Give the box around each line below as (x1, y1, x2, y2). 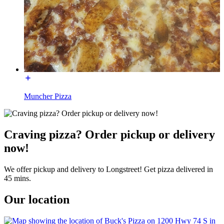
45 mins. (4, 174, 31, 183)
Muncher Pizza (24, 92, 71, 101)
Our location (4, 193, 69, 206)
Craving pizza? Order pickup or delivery (4, 128, 215, 141)
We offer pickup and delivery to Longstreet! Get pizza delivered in (4, 165, 213, 174)
